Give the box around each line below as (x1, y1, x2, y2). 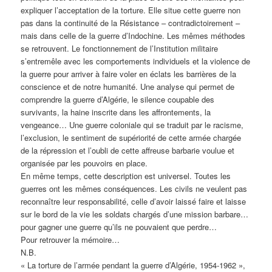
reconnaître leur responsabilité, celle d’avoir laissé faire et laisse (21, 195, 246, 207)
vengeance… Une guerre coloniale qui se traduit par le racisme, (21, 118, 244, 131)
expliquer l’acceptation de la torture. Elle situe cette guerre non (21, 4, 241, 16)
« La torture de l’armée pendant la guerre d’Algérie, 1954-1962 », (21, 259, 246, 271)
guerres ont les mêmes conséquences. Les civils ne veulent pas (21, 182, 248, 194)
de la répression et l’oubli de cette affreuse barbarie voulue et (21, 144, 235, 156)
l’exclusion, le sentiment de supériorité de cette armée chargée (21, 131, 242, 143)
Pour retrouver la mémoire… (21, 233, 120, 245)
